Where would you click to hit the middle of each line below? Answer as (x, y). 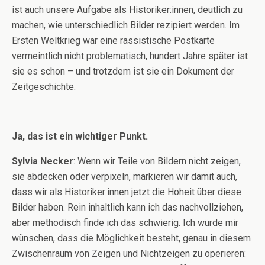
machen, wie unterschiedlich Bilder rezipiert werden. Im (126, 25)
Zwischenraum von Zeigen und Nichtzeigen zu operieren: (129, 253)
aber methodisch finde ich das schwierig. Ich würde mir (125, 222)
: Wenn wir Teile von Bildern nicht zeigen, (157, 161)
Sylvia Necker (43, 161)
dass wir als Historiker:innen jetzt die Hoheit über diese (127, 192)
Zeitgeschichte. (44, 86)
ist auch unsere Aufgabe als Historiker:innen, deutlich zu (127, 9)
